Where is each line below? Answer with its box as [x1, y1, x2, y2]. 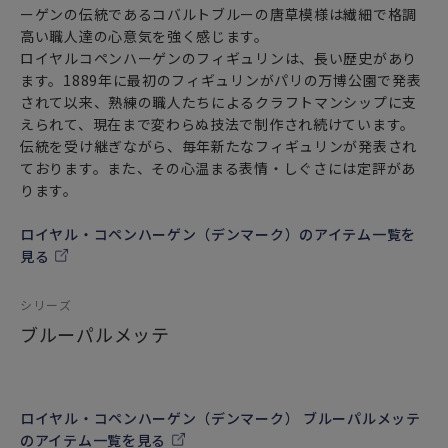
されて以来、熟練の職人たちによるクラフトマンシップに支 [20, 92, 417, 112]
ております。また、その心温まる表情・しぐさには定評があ [20, 158, 416, 178]
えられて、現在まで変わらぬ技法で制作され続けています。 [20, 114, 415, 134]
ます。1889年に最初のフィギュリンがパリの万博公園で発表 [20, 70, 422, 90]
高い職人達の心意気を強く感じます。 [20, 26, 269, 46]
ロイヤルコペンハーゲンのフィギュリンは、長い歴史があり [20, 48, 417, 68]
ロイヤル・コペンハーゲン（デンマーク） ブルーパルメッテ [20, 408, 421, 428]
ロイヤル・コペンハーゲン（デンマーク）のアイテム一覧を [20, 224, 416, 244]
